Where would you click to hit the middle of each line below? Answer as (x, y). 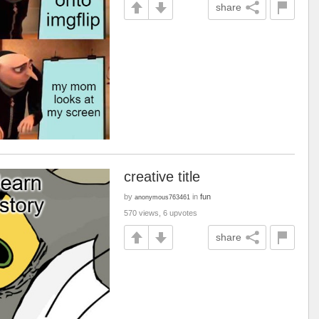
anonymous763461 (162, 197)
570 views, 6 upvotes (161, 213)
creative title (162, 177)
